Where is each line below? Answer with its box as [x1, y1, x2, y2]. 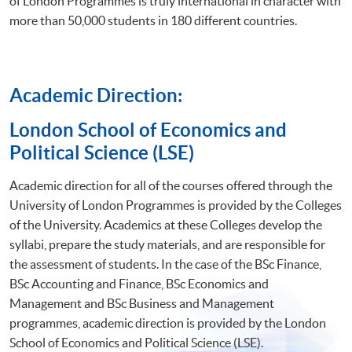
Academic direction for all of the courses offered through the [9, 178, 332, 192]
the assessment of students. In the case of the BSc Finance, [9, 256, 321, 271]
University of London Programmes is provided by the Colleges [9, 197, 342, 212]
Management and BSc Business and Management [9, 295, 274, 310]
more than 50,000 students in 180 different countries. [9, 13, 297, 27]
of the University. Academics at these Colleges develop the [9, 217, 322, 232]
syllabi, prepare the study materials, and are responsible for [9, 236, 325, 251]
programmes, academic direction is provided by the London [9, 315, 326, 330]
